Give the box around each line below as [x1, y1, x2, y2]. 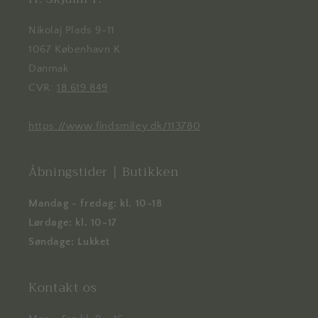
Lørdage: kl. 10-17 [28, 216, 117, 229]
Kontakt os [28, 277, 97, 299]
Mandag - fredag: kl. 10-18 [28, 197, 163, 210]
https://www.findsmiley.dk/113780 [28, 120, 201, 133]
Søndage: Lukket [28, 236, 110, 248]
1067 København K [28, 43, 121, 56]
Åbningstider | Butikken [28, 161, 179, 183]
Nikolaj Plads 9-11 [28, 24, 115, 37]
